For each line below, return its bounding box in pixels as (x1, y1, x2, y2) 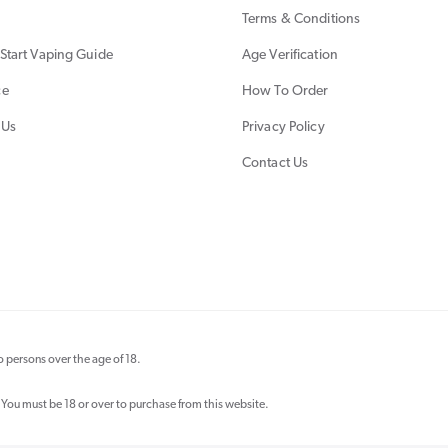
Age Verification (242, 47, 338, 63)
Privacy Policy (242, 119, 325, 135)
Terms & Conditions (242, 11, 361, 27)
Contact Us (242, 155, 309, 171)
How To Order (242, 83, 329, 99)
